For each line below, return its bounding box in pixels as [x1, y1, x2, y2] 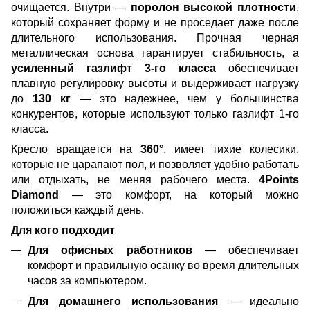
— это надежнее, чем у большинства [70, 92, 299, 104]
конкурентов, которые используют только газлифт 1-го [11, 107, 299, 120]
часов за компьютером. [28, 274, 147, 286]
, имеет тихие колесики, [163, 143, 299, 155]
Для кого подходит [11, 224, 115, 236]
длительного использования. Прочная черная [11, 31, 299, 44]
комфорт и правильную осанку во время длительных [28, 259, 299, 271]
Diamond [11, 188, 72, 201]
